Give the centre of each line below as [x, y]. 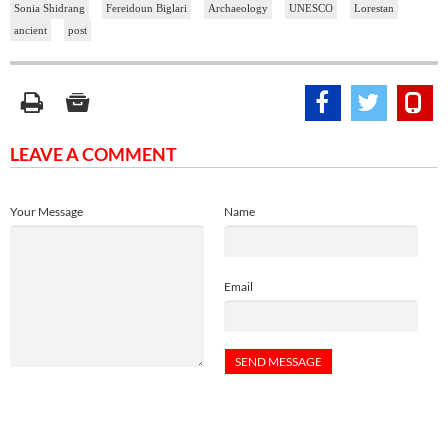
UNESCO [311, 8]
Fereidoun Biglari [146, 8]
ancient [30, 30]
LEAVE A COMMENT [93, 154]
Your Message [46, 212]
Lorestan [374, 8]
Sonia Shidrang [49, 8]
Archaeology [238, 8]
